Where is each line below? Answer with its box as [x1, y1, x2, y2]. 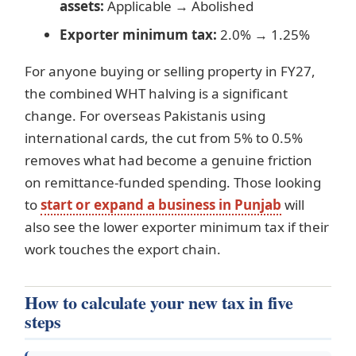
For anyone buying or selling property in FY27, [25, 62, 315, 81]
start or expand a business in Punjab [41, 195, 281, 215]
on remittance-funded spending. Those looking [25, 173, 321, 192]
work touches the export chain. [25, 240, 221, 259]
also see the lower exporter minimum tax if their [25, 218, 329, 237]
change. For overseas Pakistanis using [25, 106, 265, 126]
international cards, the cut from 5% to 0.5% [25, 129, 303, 148]
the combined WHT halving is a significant [25, 84, 288, 103]
